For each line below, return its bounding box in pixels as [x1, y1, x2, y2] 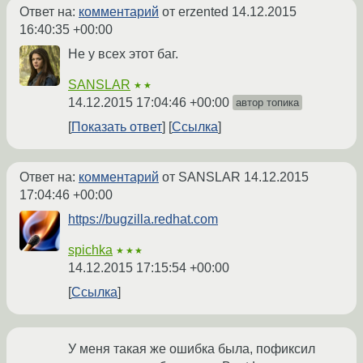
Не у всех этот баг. [68, 47, 178, 62]
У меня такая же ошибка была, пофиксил [68, 342, 315, 357]
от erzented [159, 5, 232, 19]
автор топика [236, 96, 299, 109]
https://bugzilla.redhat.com [68, 212, 218, 227]
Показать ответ [71, 120, 162, 135]
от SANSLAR [159, 170, 244, 185]
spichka [68, 243, 113, 258]
